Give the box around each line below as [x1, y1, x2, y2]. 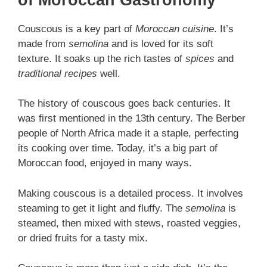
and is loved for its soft [108, 38, 213, 49]
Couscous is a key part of [18, 23, 135, 35]
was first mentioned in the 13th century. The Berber [18, 113, 246, 125]
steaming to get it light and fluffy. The [18, 202, 185, 214]
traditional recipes [18, 67, 97, 79]
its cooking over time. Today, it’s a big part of [18, 142, 218, 154]
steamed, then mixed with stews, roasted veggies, [18, 217, 241, 229]
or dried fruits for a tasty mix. [18, 232, 148, 244]
